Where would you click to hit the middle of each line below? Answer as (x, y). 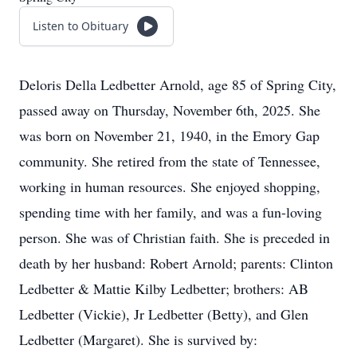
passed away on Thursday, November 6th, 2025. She (170, 110)
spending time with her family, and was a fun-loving (171, 212)
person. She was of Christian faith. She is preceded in (175, 237)
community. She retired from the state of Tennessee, (170, 161)
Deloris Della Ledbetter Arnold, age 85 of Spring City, (178, 84)
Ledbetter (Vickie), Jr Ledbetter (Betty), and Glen (164, 314)
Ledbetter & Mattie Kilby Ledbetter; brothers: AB (164, 288)
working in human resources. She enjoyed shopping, (170, 186)
